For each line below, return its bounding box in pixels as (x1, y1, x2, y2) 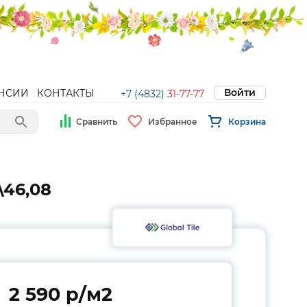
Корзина (228, 116, 266, 127)
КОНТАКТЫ (37, 87, 95, 99)
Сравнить (76, 116, 117, 127)
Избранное (148, 116, 197, 127)
